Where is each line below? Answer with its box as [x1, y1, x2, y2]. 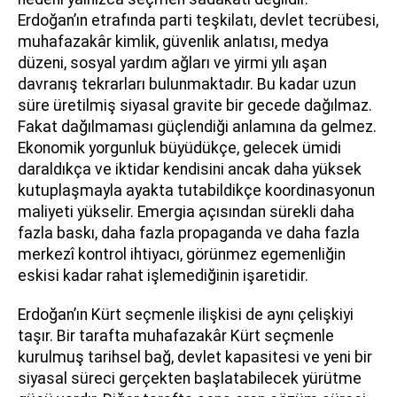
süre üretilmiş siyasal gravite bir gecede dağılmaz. [18, 96, 372, 114]
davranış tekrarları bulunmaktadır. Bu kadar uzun [18, 74, 356, 93]
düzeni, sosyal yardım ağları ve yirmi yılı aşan [18, 53, 327, 72]
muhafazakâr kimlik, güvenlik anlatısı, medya [18, 32, 329, 51]
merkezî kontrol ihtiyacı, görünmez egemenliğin [18, 245, 346, 263]
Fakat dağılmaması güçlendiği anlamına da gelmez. [18, 117, 377, 136]
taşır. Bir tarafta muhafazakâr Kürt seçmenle [18, 326, 334, 345]
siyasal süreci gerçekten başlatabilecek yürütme [18, 369, 362, 387]
